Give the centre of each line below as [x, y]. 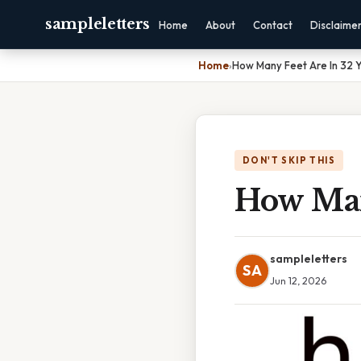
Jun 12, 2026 [298, 280]
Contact [273, 25]
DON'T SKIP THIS [289, 160]
